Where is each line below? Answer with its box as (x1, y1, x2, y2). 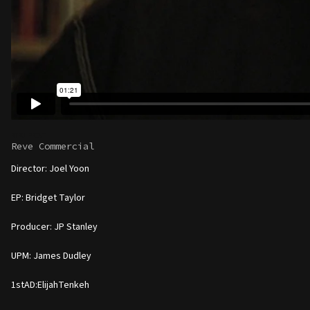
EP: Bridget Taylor (11, 190, 85, 205)
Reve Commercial (11, 140, 94, 153)
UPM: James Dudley (11, 248, 91, 263)
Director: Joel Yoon (11, 161, 89, 176)
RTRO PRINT (11, 131, 46, 140)
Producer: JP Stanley (11, 219, 98, 234)
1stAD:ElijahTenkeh (11, 277, 89, 292)
